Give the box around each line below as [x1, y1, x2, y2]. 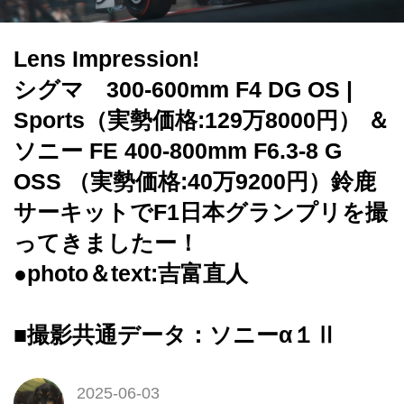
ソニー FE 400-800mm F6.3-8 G [14, 139, 342, 164]
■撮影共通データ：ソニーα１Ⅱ [14, 323, 337, 348]
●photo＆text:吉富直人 [14, 262, 248, 287]
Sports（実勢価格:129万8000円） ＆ [14, 108, 390, 133]
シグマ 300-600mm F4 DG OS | [14, 78, 353, 103]
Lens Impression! [14, 47, 199, 72]
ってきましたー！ [14, 231, 199, 256]
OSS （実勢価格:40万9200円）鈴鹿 [14, 170, 376, 195]
